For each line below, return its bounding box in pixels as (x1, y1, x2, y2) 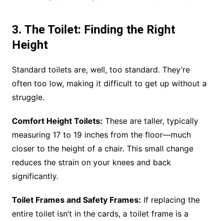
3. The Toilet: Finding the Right (11, 23, 175, 37)
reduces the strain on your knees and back (11, 157, 171, 168)
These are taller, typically (102, 116, 198, 126)
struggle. (11, 92, 44, 103)
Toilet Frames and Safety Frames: (11, 195, 141, 205)
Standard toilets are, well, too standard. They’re (11, 65, 190, 75)
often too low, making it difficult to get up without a (11, 78, 207, 89)
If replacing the (141, 195, 200, 205)
